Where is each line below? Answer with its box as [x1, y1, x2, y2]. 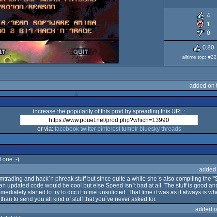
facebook [54, 125, 79, 132]
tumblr [121, 125, 138, 132]
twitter [80, 125, 96, 132]
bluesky [139, 125, 160, 132]
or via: [37, 125, 55, 132]
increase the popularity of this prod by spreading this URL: [33, 108, 185, 115]
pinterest [97, 125, 120, 132]
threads [161, 125, 181, 132]
